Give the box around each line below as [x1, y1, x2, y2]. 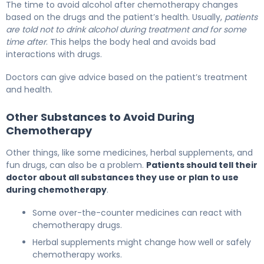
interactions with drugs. [6, 48, 102, 61]
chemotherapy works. [32, 249, 122, 261]
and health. [6, 84, 52, 96]
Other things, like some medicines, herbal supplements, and [6, 147, 253, 159]
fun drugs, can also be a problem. [6, 159, 146, 171]
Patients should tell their [146, 159, 258, 171]
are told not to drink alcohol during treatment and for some [6, 24, 246, 36]
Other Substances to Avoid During [6, 110, 194, 125]
